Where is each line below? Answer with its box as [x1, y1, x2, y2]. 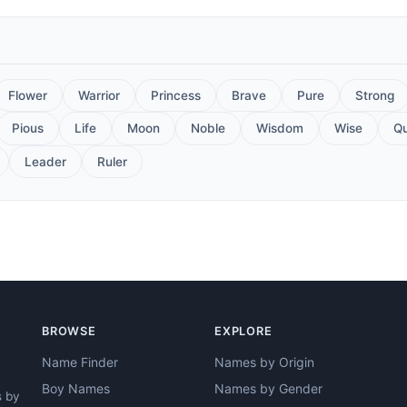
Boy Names [42, 380, 110, 396]
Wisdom [256, 121, 303, 136]
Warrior [78, 87, 120, 103]
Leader [25, 154, 66, 169]
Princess [151, 87, 201, 103]
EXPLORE [214, 323, 273, 338]
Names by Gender [214, 380, 323, 396]
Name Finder [42, 353, 118, 370]
